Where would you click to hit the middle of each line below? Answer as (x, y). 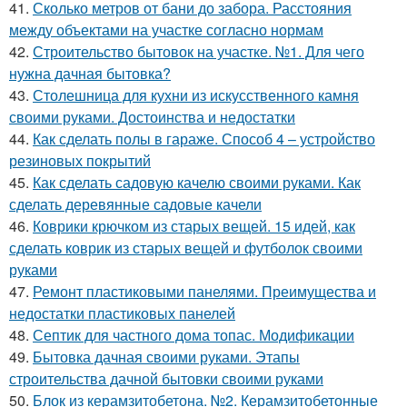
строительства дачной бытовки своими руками (166, 378)
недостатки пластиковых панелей (122, 313)
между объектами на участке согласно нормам (166, 29)
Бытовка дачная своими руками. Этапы (166, 356)
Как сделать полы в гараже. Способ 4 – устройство (204, 138)
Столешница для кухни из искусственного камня (196, 94)
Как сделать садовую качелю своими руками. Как (197, 182)
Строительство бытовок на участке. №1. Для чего (199, 51)
